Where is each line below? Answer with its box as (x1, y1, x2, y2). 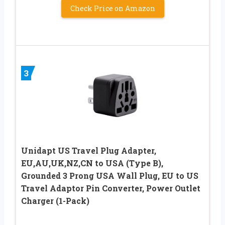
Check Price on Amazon (70, 3, 155, 13)
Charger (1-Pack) (21, 195, 89, 206)
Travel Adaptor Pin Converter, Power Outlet (21, 182, 200, 193)
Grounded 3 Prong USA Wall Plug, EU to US (21, 170, 198, 181)
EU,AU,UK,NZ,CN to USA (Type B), (21, 157, 163, 168)
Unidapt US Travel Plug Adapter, (21, 145, 156, 156)
